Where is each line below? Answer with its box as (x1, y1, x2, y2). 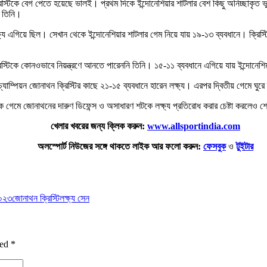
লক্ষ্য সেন (60, 193, 89, 203)
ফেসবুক (203, 141, 226, 151)
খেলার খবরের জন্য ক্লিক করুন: (51, 120, 147, 131)
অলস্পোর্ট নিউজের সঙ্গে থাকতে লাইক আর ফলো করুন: (38, 141, 201, 151)
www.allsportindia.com (147, 120, 240, 131)
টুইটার (236, 141, 253, 151)
